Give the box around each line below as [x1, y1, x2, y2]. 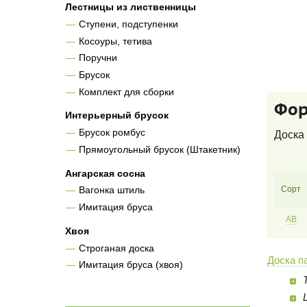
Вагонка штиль [78, 184, 145, 196]
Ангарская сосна [65, 167, 145, 179]
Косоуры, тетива [78, 35, 152, 47]
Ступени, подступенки [78, 18, 178, 29]
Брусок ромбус [78, 127, 145, 138]
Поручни [78, 52, 117, 64]
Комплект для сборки [78, 86, 174, 97]
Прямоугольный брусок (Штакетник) [78, 144, 241, 156]
